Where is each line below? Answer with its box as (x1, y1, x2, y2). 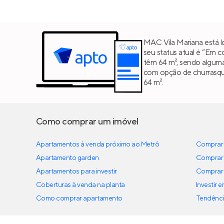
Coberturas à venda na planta (36, 180, 125, 190)
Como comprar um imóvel (36, 116, 138, 128)
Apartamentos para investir (36, 167, 117, 176)
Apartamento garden (36, 153, 99, 163)
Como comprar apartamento (36, 194, 122, 203)
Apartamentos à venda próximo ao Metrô (36, 140, 159, 149)
